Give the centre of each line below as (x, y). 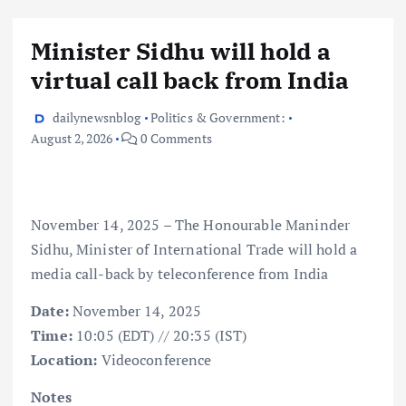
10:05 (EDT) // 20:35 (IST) (161, 335)
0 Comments (175, 138)
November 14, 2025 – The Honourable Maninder (191, 224)
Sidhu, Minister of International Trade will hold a (194, 249)
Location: (66, 359)
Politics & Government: (217, 117)
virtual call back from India (190, 79)
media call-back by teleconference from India (184, 273)
